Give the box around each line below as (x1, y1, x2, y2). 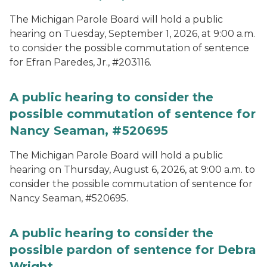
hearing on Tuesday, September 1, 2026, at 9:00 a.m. (10, 28, 255, 39)
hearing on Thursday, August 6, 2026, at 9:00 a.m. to (10, 164, 255, 175)
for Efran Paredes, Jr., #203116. (10, 57, 151, 68)
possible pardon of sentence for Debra (10, 243, 256, 257)
